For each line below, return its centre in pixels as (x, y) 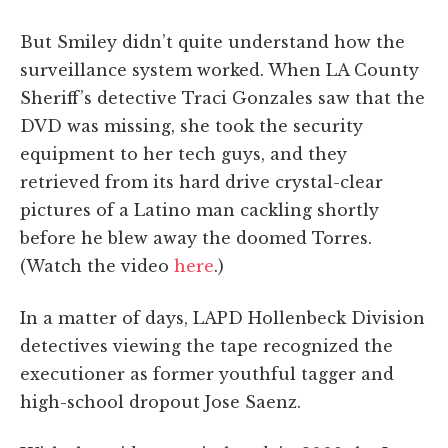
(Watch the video (97, 265)
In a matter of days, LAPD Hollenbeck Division (222, 317)
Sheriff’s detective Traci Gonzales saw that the (222, 97)
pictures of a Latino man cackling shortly (199, 209)
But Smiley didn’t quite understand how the (212, 41)
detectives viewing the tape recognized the (206, 345)
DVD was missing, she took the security (191, 125)
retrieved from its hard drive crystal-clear (201, 181)
